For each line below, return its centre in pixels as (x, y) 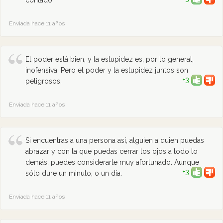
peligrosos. (44, 81)
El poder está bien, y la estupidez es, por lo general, (110, 59)
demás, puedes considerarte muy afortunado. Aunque (112, 162)
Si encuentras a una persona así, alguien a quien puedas (115, 140)
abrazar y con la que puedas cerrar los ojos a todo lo (111, 151)
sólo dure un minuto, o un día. (74, 173)
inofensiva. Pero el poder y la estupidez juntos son (107, 70)
